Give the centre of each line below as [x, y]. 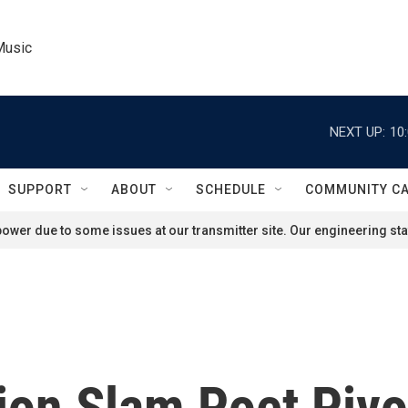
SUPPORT [40, 189]
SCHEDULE [231, 189]
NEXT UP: [357, 132]
